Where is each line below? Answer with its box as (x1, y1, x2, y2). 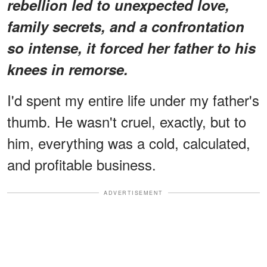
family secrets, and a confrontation (7, 15, 244, 36)
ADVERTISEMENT (104, 188, 163, 197)
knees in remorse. (7, 58, 128, 79)
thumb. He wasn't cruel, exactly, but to (7, 110, 246, 132)
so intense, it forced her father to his (7, 37, 256, 58)
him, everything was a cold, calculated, (7, 132, 250, 153)
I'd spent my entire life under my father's (7, 89, 259, 110)
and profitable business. (7, 153, 156, 175)
